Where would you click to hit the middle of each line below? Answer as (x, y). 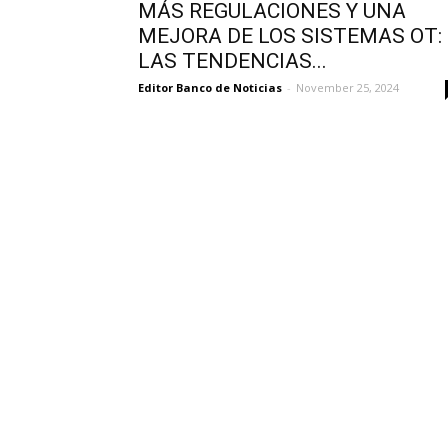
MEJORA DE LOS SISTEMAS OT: (290, 36)
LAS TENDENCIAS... (232, 61)
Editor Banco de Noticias (210, 87)
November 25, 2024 (347, 87)
